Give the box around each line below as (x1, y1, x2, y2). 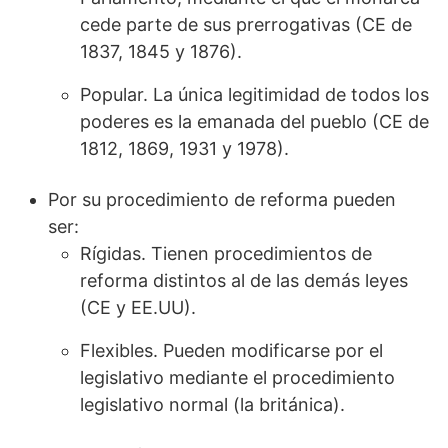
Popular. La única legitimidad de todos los (80, 84, 429, 106)
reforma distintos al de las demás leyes (80, 270, 408, 292)
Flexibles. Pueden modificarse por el (80, 340, 383, 362)
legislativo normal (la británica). (80, 394, 350, 416)
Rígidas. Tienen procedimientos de (80, 243, 372, 265)
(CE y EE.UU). (80, 297, 196, 319)
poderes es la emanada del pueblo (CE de (80, 111, 429, 133)
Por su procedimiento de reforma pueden (48, 189, 396, 211)
